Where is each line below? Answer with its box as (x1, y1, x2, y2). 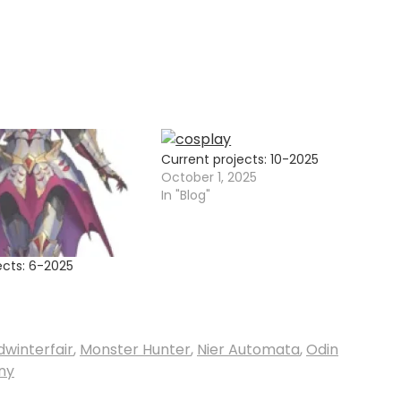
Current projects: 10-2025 (161, 149, 320, 168)
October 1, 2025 (161, 167, 258, 186)
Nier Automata (197, 338, 300, 360)
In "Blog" (161, 185, 211, 204)
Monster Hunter (80, 338, 191, 360)
